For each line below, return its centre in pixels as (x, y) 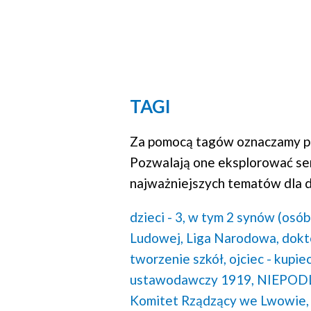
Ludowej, (157, 237)
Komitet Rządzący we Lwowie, (219, 300)
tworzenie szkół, (178, 258)
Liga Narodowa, (233, 237)
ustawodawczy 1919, (192, 279)
